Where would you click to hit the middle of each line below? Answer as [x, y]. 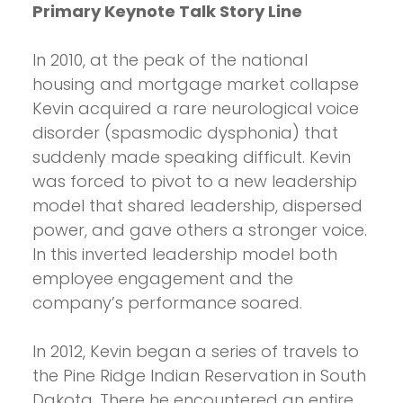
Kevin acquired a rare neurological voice [196, 109]
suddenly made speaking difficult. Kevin [192, 157]
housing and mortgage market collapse [196, 85]
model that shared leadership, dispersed [197, 206]
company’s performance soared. [167, 303]
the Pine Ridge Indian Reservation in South [199, 376]
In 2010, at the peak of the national [170, 60]
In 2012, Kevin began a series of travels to [196, 352]
